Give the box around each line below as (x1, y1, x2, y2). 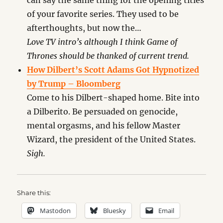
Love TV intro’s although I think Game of (27, 37, 178, 47)
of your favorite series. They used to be (27, 9, 179, 19)
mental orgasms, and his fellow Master (27, 120, 181, 130)
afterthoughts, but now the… (27, 23, 142, 33)
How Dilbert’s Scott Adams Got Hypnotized (27, 65, 200, 75)
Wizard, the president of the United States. (27, 134, 196, 144)
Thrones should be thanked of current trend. (27, 51, 190, 61)
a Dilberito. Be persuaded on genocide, (27, 107, 178, 116)
